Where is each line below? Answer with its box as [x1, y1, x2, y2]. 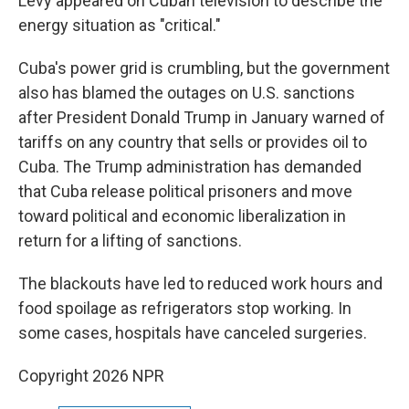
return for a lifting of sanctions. [18, 231, 242, 250]
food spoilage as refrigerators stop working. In [18, 299, 351, 318]
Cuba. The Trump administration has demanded [18, 157, 362, 176]
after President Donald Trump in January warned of [18, 108, 385, 127]
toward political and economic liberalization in [18, 206, 346, 225]
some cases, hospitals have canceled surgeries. [18, 323, 367, 342]
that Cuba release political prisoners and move [18, 182, 352, 201]
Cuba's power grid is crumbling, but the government [18, 58, 390, 78]
